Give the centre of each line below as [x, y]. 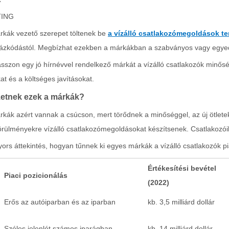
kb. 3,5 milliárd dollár [181, 202]
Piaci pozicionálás [36, 175]
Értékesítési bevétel [182, 168]
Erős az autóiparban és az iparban [60, 202]
